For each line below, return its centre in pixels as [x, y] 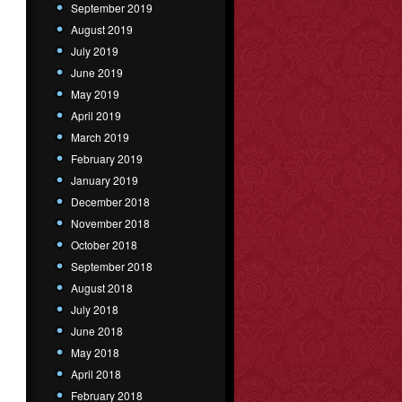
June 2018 [97, 330]
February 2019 [107, 158]
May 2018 [95, 352]
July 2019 [95, 50]
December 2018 [110, 201]
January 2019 [105, 179]
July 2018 [95, 309]
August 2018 [102, 287]
